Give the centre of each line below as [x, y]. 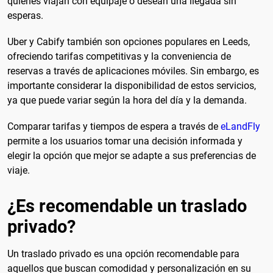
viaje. [19, 171]
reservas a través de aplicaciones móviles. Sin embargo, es [133, 71]
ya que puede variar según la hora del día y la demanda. [127, 100]
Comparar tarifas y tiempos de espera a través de [114, 127]
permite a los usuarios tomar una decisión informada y [125, 141]
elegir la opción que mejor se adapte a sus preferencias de [132, 156]
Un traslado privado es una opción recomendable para [123, 253]
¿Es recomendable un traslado [127, 206]
